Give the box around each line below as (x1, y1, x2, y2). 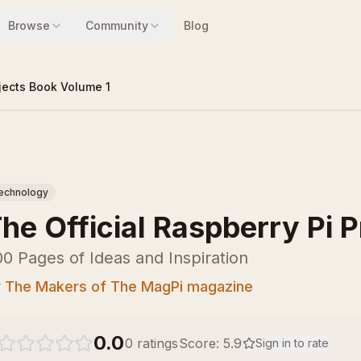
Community (85, 19, 148, 32)
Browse (7, 19, 50, 32)
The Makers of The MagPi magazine (5, 278, 253, 295)
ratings (133, 335, 178, 351)
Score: (179, 335, 223, 351)
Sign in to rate (255, 336, 329, 350)
